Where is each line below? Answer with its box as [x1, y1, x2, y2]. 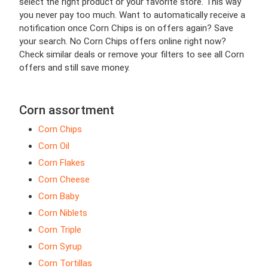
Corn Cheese [38, 174, 90, 185]
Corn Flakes [38, 157, 85, 169]
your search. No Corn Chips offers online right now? [19, 36, 226, 47]
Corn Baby [38, 191, 79, 202]
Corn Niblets [38, 208, 87, 219]
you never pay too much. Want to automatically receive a [19, 10, 245, 21]
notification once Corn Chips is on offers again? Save [19, 23, 233, 34]
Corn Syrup [38, 241, 82, 252]
